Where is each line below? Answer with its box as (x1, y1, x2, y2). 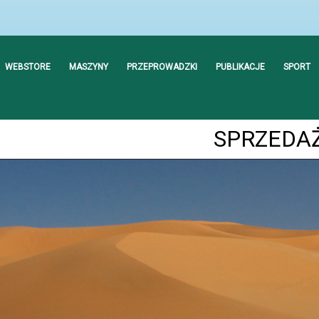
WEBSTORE (5, 62, 51, 72)
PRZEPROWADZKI (127, 62, 197, 72)
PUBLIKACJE (216, 62, 265, 72)
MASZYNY (69, 62, 108, 72)
